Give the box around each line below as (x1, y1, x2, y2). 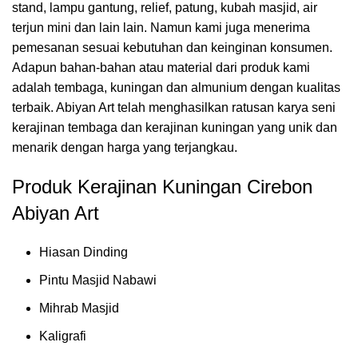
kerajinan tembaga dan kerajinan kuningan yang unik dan (12, 120, 337, 134)
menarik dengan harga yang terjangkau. (12, 140, 237, 154)
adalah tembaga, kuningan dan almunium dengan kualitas (12, 80, 340, 94)
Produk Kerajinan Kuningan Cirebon (12, 175, 312, 197)
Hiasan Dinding (39, 245, 128, 259)
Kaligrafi (39, 328, 86, 343)
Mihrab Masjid (39, 300, 119, 315)
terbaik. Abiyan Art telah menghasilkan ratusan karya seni (12, 100, 336, 114)
